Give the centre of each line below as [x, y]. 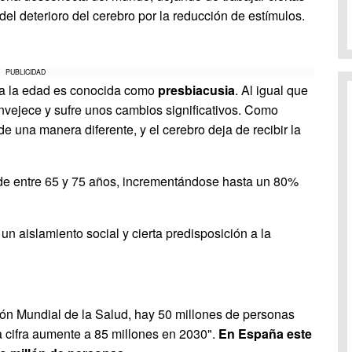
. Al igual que [271, 90]
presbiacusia [196, 90]
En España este [265, 334]
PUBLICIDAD [26, 71]
